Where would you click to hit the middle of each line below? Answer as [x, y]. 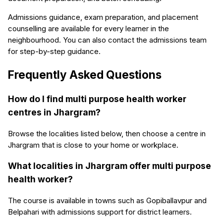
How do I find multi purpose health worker [97, 99]
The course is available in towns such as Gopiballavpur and [107, 200]
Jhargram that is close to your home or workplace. [93, 145]
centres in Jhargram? [54, 112]
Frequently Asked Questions [85, 74]
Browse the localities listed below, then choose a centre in [107, 133]
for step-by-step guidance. [54, 51]
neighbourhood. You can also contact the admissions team [107, 40]
